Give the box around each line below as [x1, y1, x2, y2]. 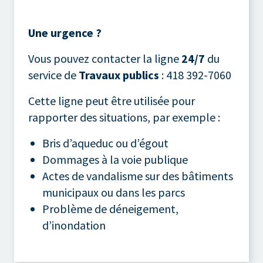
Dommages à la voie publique [42, 151, 188, 167]
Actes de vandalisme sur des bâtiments [42, 168, 233, 183]
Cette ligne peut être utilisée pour [28, 93, 195, 108]
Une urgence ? [28, 25, 102, 40]
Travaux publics [79, 67, 159, 82]
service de [28, 67, 79, 82]
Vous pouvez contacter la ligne [28, 50, 181, 66]
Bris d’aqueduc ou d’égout [42, 135, 168, 150]
